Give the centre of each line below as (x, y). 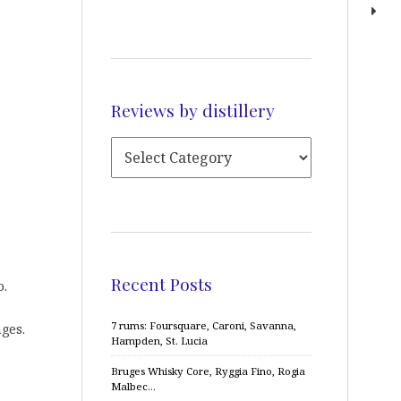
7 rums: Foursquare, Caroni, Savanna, (204, 325)
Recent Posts (162, 283)
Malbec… (133, 386)
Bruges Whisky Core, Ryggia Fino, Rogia (208, 371)
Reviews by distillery (193, 110)
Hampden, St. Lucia (159, 341)
